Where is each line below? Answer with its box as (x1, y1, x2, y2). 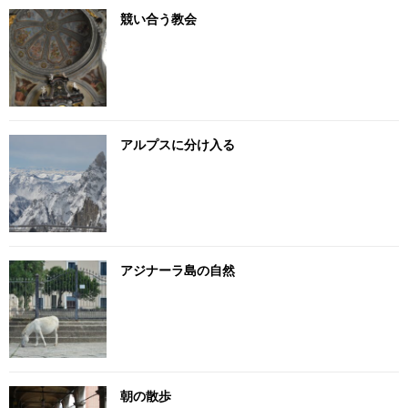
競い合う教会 (120, 9, 197, 27)
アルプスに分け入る (120, 135, 235, 153)
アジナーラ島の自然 (120, 260, 235, 279)
